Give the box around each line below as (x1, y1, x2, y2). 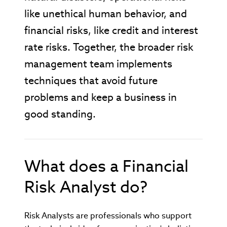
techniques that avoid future (24, 73, 158, 87)
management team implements (24, 57, 172, 70)
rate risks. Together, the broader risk (24, 40, 194, 54)
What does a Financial (24, 155, 188, 176)
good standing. (24, 107, 96, 121)
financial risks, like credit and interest (24, 23, 198, 37)
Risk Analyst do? (24, 176, 147, 197)
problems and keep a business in (24, 90, 177, 104)
